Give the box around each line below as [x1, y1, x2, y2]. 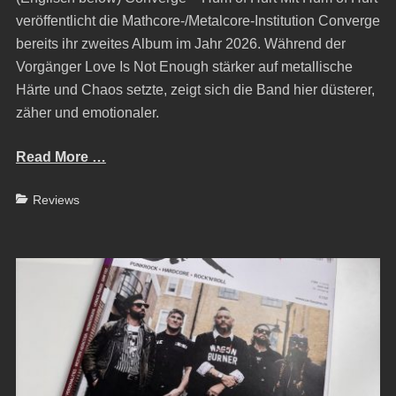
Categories [14, 191, 76, 206]
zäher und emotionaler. [15, 104, 159, 120]
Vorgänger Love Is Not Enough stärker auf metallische [15, 58, 353, 74]
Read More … [15, 148, 106, 164]
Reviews [32, 192, 80, 207]
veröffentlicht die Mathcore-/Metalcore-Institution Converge [15, 12, 380, 28]
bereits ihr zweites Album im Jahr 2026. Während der [15, 35, 346, 51]
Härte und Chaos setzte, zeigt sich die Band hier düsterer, [15, 81, 375, 97]
